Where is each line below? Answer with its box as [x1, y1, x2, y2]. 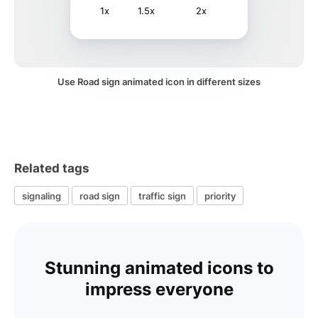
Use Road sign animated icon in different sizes [57, 76, 261, 87]
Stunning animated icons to [44, 258, 274, 278]
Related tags [14, 161, 89, 175]
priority [204, 190, 236, 202]
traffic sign [138, 190, 186, 202]
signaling [22, 190, 61, 202]
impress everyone [84, 279, 234, 300]
